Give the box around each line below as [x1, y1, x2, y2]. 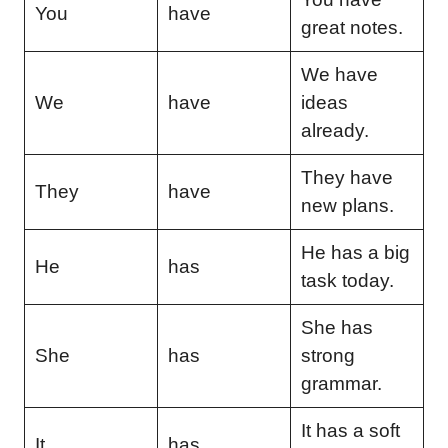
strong [300, 344, 355, 366]
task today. [300, 269, 394, 291]
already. [300, 119, 369, 141]
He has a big [300, 241, 410, 263]
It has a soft [300, 419, 400, 441]
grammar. [300, 372, 382, 394]
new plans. [300, 194, 394, 216]
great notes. [300, 16, 403, 38]
